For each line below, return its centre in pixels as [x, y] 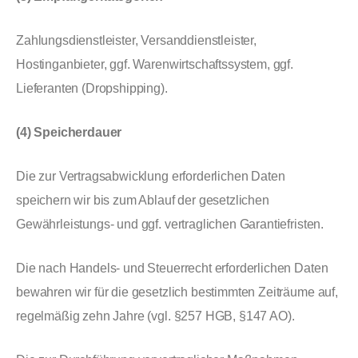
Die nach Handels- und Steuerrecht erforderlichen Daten [172, 268]
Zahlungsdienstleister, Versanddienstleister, [136, 40]
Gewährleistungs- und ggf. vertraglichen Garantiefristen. [170, 224]
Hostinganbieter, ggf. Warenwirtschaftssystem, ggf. [155, 64]
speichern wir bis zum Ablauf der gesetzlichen [143, 200]
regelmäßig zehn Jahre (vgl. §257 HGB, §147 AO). [155, 316]
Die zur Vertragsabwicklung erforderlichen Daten [151, 176]
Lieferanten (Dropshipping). [92, 88]
